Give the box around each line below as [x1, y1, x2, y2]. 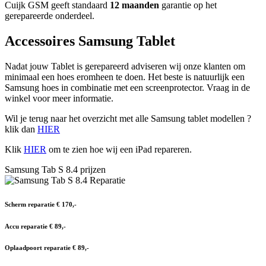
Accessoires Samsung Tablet [5, 33, 175, 49]
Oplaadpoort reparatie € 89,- [5, 244, 89, 252]
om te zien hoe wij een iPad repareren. [46, 144, 192, 154]
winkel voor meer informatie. [5, 93, 113, 103]
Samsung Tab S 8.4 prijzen [5, 164, 106, 175]
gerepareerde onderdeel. [5, 10, 94, 21]
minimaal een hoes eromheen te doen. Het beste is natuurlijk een [5, 71, 245, 82]
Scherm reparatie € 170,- [5, 200, 77, 208]
